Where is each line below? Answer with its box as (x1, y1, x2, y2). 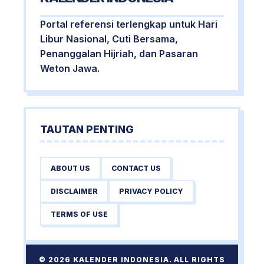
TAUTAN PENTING (40, 123, 134, 136)
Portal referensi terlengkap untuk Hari (40, 18, 217, 30)
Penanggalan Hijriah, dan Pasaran (40, 48, 198, 60)
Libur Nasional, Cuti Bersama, (40, 33, 178, 45)
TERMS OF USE (51, 210, 108, 219)
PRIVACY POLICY (119, 187, 183, 196)
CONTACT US (111, 164, 161, 173)
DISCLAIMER (51, 187, 98, 196)
